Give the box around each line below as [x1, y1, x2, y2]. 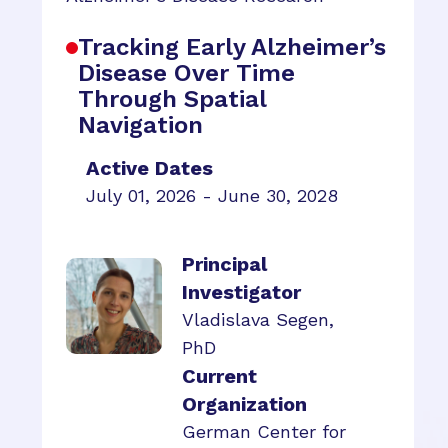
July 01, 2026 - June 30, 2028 [86, 185, 338, 206]
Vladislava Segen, [182, 309, 334, 330]
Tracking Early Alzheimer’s [78, 33, 386, 61]
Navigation [78, 111, 203, 139]
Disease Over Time [78, 59, 295, 87]
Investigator [182, 280, 301, 304]
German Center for [182, 421, 346, 442]
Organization [182, 392, 307, 416]
